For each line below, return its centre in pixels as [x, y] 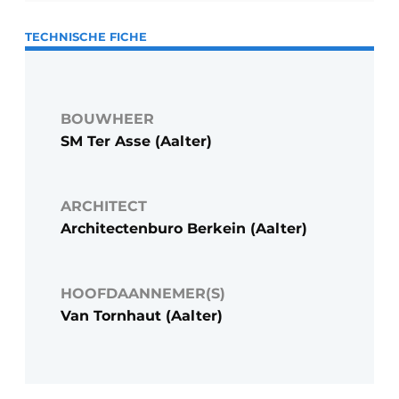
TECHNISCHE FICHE [86, 36]
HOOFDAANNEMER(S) [143, 293]
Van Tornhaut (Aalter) [142, 315]
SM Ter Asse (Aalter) [136, 141]
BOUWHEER [107, 118]
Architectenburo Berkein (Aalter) [184, 228]
